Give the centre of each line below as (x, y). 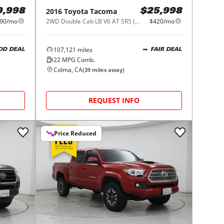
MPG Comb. (78, 59)
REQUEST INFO (114, 100)
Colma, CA (68, 69)
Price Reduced (75, 133)
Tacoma (104, 11)
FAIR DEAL (166, 50)
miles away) (108, 69)
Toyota (76, 11)
